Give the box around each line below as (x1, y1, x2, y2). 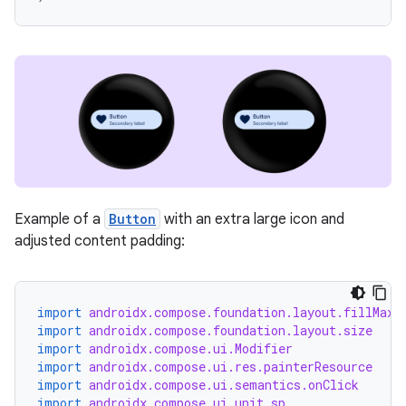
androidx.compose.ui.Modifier (89, 340, 293, 357)
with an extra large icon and (160, 210, 344, 228)
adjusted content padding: (14, 232, 185, 250)
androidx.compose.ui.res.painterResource (89, 358, 372, 375)
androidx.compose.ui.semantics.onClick (89, 376, 359, 393)
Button (109, 210, 156, 227)
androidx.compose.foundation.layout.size (89, 322, 372, 339)
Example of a (14, 210, 104, 228)
